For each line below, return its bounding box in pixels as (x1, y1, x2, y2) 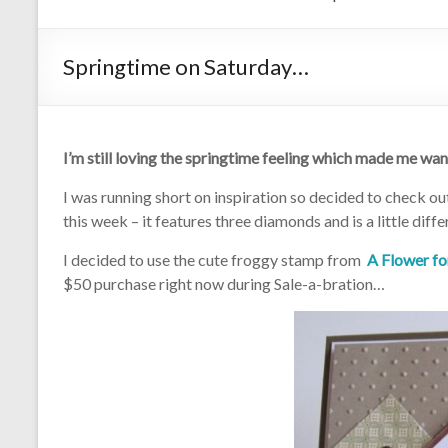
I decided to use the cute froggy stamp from (63, 250, 367, 270)
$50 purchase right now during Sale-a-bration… (63, 274, 385, 294)
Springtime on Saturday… (63, 53, 309, 81)
